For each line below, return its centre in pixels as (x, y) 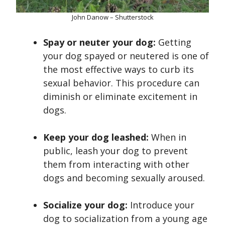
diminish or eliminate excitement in (120, 97)
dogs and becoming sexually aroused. (124, 178)
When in (167, 137)
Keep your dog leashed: (96, 137)
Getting (174, 42)
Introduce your (162, 205)
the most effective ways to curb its (119, 70)
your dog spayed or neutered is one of (126, 56)
